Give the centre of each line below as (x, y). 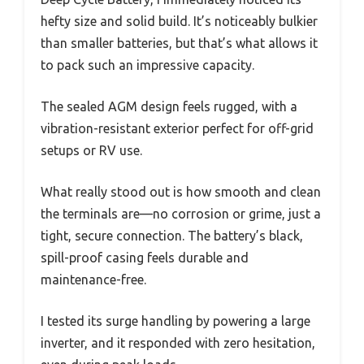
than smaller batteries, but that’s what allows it (179, 43)
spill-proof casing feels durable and (145, 257)
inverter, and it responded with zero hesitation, (178, 342)
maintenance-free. (93, 279)
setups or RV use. (91, 150)
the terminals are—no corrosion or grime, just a (181, 213)
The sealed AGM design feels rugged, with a (169, 106)
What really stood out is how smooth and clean (181, 191)
